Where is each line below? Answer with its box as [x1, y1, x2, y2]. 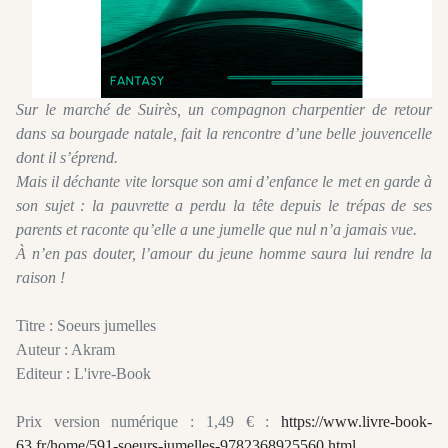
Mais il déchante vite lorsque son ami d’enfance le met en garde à [16, 173, 432, 191]
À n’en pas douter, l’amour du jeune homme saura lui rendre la [16, 245, 432, 263]
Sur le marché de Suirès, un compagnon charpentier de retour [16, 101, 432, 119]
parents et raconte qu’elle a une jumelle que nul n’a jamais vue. [16, 221, 417, 239]
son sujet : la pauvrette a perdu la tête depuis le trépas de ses [16, 197, 432, 215]
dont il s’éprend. [16, 149, 118, 167]
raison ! [16, 269, 65, 287]
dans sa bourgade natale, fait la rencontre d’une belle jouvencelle [16, 125, 432, 143]
